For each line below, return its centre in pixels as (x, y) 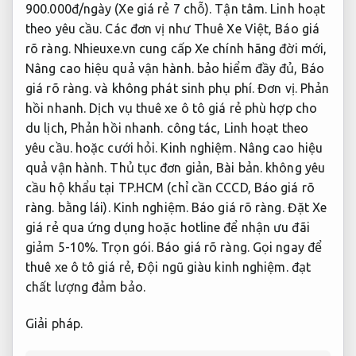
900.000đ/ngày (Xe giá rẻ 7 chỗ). (120, 9)
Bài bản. (240, 168)
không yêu (294, 168)
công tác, (193, 128)
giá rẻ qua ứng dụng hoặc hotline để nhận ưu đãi (168, 228)
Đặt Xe (306, 208)
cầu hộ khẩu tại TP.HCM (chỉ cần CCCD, (140, 188)
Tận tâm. (241, 9)
